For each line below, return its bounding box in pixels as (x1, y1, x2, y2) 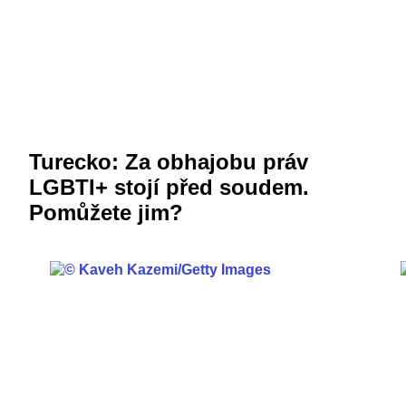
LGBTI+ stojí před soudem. (29, 175, 309, 200)
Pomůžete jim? (29, 200, 183, 226)
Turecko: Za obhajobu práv (29, 150, 308, 175)
